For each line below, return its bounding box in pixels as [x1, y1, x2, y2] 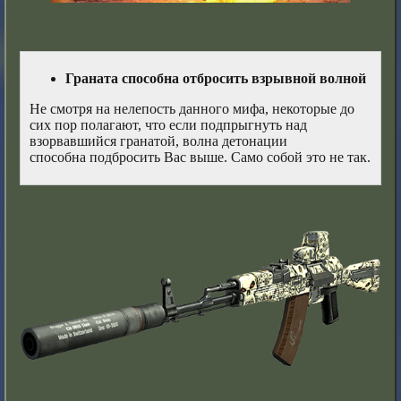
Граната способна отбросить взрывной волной [65, 71, 367, 87]
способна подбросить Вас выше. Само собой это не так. [30, 149, 371, 166]
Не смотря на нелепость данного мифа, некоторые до [30, 101, 355, 117]
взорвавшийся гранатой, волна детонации [30, 133, 288, 149]
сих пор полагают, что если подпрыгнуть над [30, 117, 308, 133]
